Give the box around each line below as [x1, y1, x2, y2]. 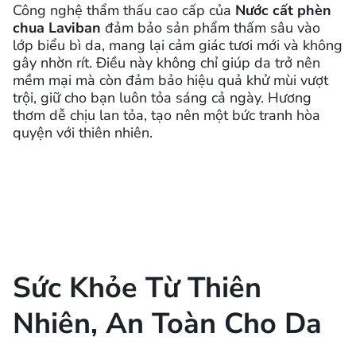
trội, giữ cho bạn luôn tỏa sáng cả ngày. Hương [13, 87, 311, 107]
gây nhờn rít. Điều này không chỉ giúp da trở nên [13, 52, 320, 72]
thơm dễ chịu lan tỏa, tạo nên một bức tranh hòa [13, 105, 320, 125]
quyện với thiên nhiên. [13, 122, 153, 142]
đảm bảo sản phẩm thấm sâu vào [101, 17, 320, 37]
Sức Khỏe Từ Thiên [13, 268, 261, 308]
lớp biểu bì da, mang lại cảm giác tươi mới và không [13, 35, 342, 55]
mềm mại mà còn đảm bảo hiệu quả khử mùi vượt [13, 70, 328, 90]
